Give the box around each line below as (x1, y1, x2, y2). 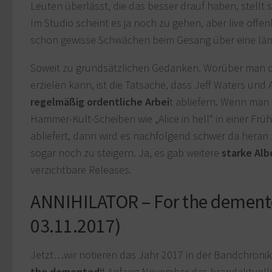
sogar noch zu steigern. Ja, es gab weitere (30, 146, 222, 160)
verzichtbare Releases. (30, 163, 132, 177)
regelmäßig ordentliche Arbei (30, 95, 169, 109)
